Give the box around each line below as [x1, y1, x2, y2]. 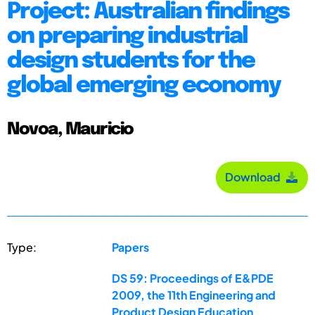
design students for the [7, 49, 255, 73]
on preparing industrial [7, 25, 247, 49]
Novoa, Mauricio [7, 120, 134, 139]
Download [225, 169, 285, 185]
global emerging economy [7, 74, 281, 98]
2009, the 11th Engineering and [112, 287, 276, 302]
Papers [112, 239, 150, 255]
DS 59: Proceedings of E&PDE [112, 270, 274, 285]
